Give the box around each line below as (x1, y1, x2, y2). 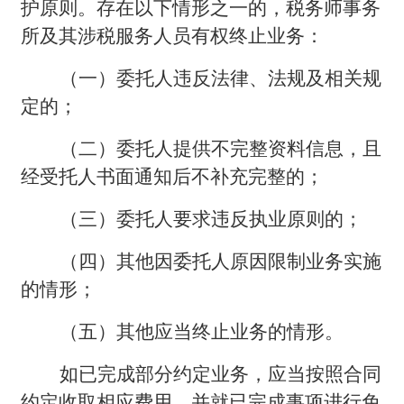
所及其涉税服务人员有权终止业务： (21, 24, 325, 47)
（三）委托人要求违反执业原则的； (60, 207, 363, 230)
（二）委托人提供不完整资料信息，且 (60, 137, 382, 160)
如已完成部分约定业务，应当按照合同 (60, 363, 382, 385)
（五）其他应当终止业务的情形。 (60, 320, 344, 343)
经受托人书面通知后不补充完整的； (21, 165, 325, 188)
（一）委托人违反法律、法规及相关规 (60, 67, 382, 89)
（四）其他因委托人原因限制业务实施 (60, 250, 382, 272)
